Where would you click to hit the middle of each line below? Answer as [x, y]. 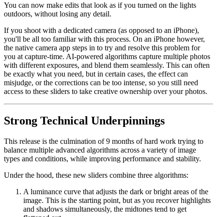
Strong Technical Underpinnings [84, 121]
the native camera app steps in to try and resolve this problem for [102, 48]
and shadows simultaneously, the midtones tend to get [105, 209]
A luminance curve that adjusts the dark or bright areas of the [116, 192]
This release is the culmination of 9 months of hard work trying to [104, 141]
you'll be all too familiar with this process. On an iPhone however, [104, 39]
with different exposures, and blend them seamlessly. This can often [107, 65]
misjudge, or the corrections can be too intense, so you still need [101, 83]
